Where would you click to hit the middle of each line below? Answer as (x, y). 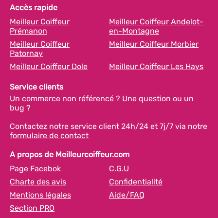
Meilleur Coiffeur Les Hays (156, 66)
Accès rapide (34, 7)
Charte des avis (38, 182)
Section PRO (32, 208)
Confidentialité (136, 182)
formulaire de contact (49, 135)
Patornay (26, 53)
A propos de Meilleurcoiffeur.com (70, 154)
